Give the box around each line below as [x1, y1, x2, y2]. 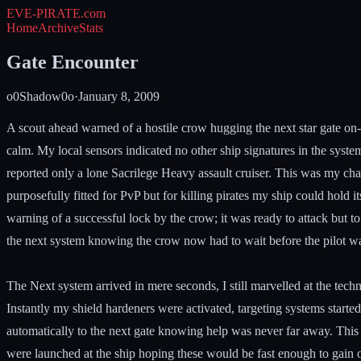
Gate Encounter [6, 51, 139, 73]
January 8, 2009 [78, 89, 160, 103]
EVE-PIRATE [6, 6, 81, 20]
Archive [38, 21, 79, 35]
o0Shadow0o [6, 89, 74, 103]
